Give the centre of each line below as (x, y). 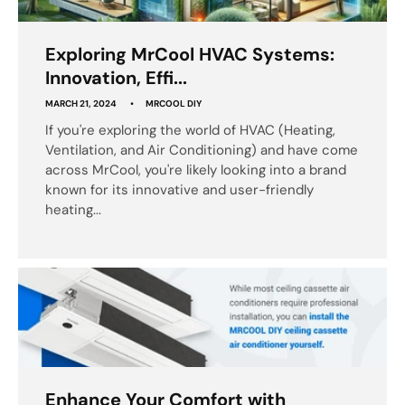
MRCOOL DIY (174, 103)
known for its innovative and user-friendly (179, 189)
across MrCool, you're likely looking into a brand (196, 170)
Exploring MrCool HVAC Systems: (190, 54)
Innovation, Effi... (116, 77)
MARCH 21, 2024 (81, 103)
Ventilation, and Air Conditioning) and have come (202, 150)
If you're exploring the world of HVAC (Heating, (190, 130)
